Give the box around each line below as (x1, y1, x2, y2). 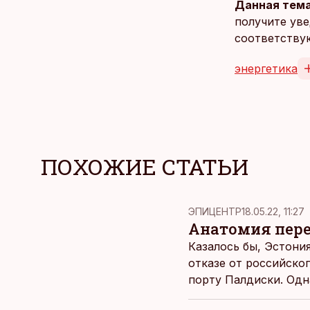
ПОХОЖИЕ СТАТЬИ (41, 152, 248, 181)
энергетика (235, 62, 298, 75)
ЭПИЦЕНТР (188, 206, 241, 217)
